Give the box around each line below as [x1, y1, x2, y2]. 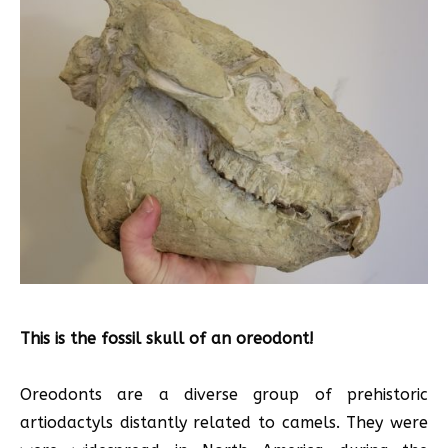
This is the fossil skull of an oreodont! [20, 329, 314, 349]
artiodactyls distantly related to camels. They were [20, 413, 428, 433]
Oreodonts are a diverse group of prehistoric [20, 385, 428, 405]
